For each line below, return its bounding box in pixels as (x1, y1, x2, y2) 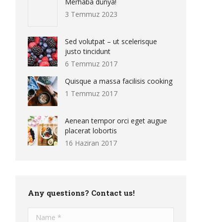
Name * (28, 208, 54, 217)
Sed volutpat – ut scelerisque (65, 37, 157, 46)
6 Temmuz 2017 (65, 59, 117, 68)
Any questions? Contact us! (28, 188, 135, 198)
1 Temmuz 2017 (65, 89, 117, 98)
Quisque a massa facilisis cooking (65, 76, 172, 86)
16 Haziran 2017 (65, 138, 117, 148)
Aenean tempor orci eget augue (65, 116, 167, 125)
